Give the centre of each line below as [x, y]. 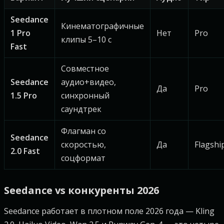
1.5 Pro [24, 95]
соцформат [83, 158]
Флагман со [83, 131]
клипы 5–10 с [86, 39]
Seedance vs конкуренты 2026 [81, 190]
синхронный [85, 95]
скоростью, [83, 144]
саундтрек [81, 109]
